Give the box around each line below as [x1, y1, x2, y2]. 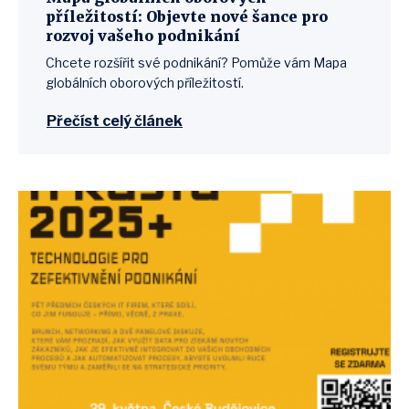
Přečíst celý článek [47, 112, 183, 130]
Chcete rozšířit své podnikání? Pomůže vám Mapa [46, 55, 347, 70]
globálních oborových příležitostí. [46, 75, 244, 90]
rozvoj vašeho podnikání [46, 26, 240, 45]
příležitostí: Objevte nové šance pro [46, 7, 328, 26]
